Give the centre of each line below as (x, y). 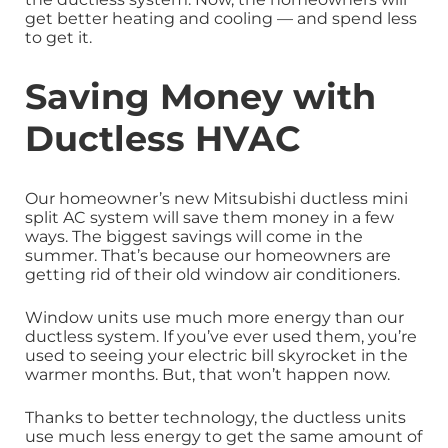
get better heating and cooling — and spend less (221, 19)
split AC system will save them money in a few (209, 218)
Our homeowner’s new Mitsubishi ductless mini (216, 199)
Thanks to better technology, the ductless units (215, 418)
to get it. (58, 38)
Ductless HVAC (163, 139)
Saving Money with (200, 97)
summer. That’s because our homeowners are (208, 256)
